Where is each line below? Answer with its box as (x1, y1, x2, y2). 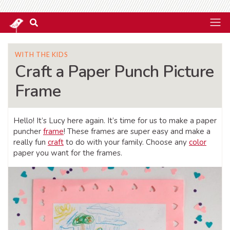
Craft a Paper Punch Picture (15, 61, 214, 83)
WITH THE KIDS (15, 51, 68, 59)
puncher (13, 126, 43, 137)
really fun (13, 137, 48, 147)
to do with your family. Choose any (64, 137, 189, 147)
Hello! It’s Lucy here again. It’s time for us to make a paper (13, 116, 217, 126)
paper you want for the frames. (13, 148, 122, 158)
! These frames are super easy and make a (64, 126, 210, 137)
